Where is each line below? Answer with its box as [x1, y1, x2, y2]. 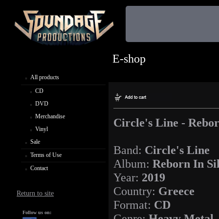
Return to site [17, 189, 54, 197]
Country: [113, 184, 158, 198]
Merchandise [35, 112, 65, 120]
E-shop [112, 52, 146, 65]
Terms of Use [30, 151, 62, 158]
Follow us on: [22, 209, 51, 215]
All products [30, 73, 59, 81]
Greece [158, 184, 195, 198]
